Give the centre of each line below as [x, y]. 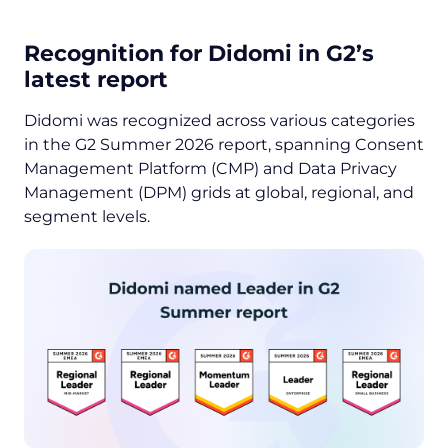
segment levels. [87, 217]
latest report [96, 80]
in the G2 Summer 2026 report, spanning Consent [224, 145]
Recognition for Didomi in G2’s [199, 54]
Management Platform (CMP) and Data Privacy [210, 169]
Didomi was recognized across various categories [219, 121]
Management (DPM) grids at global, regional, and [219, 193]
